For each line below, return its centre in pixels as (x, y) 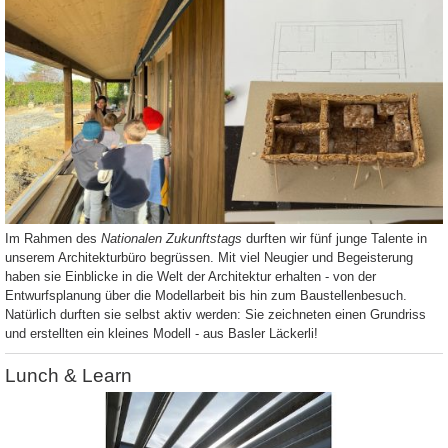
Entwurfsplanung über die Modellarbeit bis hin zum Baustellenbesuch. (206, 296)
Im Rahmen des (53, 239)
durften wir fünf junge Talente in (334, 239)
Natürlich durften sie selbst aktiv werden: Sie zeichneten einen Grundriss (215, 315)
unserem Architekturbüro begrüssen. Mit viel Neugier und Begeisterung (209, 258)
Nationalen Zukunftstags (171, 239)
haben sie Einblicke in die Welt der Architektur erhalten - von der (190, 277)
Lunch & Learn (68, 376)
